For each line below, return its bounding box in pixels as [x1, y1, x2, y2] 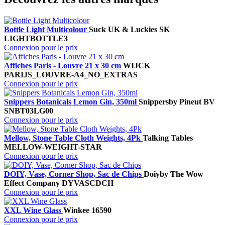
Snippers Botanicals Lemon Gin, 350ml [4, 97, 139, 106]
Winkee [63, 206, 89, 215]
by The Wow [160, 170, 203, 179]
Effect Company [4, 179, 60, 188]
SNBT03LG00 [4, 106, 53, 116]
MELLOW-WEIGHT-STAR [4, 143, 102, 152]
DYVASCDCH [62, 179, 114, 188]
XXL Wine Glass [4, 206, 63, 215]
